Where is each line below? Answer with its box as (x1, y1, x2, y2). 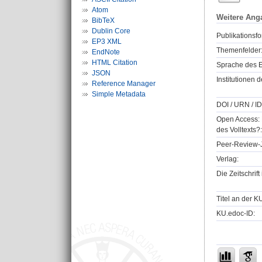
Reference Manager (92, 80, 156, 88)
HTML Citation (92, 58, 137, 67)
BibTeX (92, 16, 115, 25)
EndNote (92, 48, 120, 56)
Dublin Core (92, 27, 130, 35)
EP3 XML (92, 37, 122, 46)
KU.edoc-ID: (216, 209, 255, 218)
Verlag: (216, 155, 239, 164)
